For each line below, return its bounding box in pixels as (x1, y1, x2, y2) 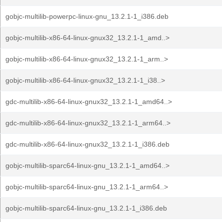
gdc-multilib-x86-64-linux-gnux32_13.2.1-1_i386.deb (5, 140, 169, 148)
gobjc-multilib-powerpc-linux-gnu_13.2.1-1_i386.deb (5, 12, 168, 20)
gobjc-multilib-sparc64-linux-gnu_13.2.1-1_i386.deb (5, 204, 167, 212)
